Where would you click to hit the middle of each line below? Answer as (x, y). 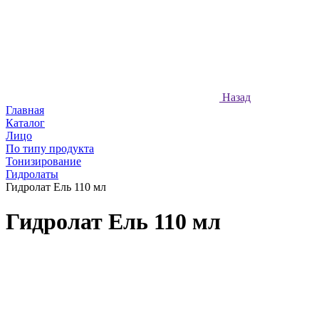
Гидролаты (32, 174)
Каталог (25, 123)
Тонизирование (43, 161)
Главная (25, 110)
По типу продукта (50, 148)
